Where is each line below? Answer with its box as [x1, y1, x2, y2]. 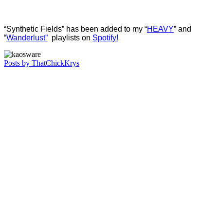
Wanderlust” [6, 33, 48, 42]
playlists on [48, 33, 92, 42]
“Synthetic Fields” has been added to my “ [4, 24, 147, 33]
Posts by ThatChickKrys [4, 58, 79, 67]
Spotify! [92, 33, 118, 42]
